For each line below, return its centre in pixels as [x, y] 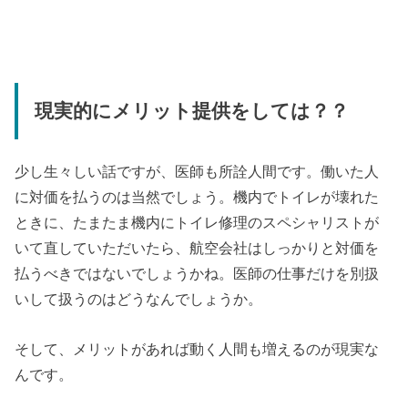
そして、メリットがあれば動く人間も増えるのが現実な [197, 348]
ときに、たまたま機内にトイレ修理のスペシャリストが [197, 223]
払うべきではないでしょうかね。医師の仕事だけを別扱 [197, 274]
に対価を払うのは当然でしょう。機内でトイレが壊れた [197, 197]
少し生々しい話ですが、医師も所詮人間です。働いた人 [197, 172]
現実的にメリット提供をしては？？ [191, 111]
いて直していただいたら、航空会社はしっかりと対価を [197, 248]
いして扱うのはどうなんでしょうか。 [139, 299]
